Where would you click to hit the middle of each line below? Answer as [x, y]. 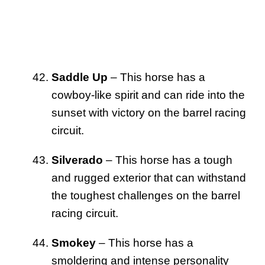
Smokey [74, 243]
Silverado [77, 160]
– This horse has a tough [168, 160]
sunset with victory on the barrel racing [149, 112]
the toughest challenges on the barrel [146, 195]
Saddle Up [80, 77]
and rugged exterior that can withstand [149, 177]
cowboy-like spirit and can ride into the [148, 95]
